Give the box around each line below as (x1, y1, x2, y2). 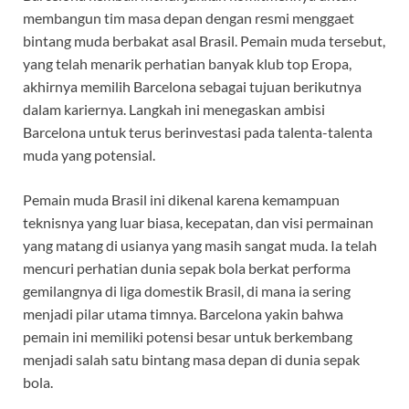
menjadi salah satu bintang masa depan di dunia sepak (23, 351, 360, 369)
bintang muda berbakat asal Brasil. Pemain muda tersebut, (23, 32, 385, 50)
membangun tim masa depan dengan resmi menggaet (23, 9, 354, 27)
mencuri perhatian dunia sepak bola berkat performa (23, 259, 351, 278)
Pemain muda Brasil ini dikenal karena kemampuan (23, 191, 340, 209)
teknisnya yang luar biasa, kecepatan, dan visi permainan (23, 214, 373, 232)
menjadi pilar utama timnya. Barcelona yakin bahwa (23, 305, 343, 323)
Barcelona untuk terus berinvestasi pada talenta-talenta (23, 123, 372, 142)
